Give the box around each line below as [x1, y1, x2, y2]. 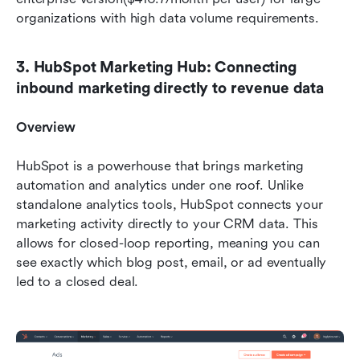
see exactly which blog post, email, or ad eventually [16, 254, 327, 270]
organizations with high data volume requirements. [16, 10, 319, 26]
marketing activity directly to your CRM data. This [16, 215, 318, 231]
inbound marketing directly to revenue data [16, 79, 324, 97]
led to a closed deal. [16, 273, 139, 289]
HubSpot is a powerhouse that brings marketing [16, 157, 305, 174]
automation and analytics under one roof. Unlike [16, 177, 304, 193]
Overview [16, 119, 76, 135]
